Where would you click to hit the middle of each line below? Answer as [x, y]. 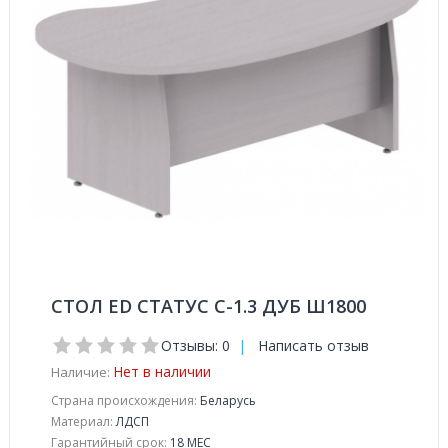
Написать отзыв [313, 345]
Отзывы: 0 [195, 345]
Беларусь [226, 400]
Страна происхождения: [124, 400]
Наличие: [80, 372]
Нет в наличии [162, 371]
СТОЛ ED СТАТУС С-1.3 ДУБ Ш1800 [208, 306]
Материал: [82, 421]
